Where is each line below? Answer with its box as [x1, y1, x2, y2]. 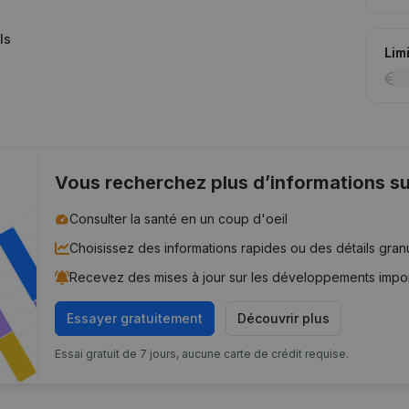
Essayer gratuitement [67, 310, 204, 326]
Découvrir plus [237, 310, 330, 326]
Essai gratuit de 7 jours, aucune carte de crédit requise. [55, 347, 350, 361]
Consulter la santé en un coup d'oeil [69, 211, 288, 226]
